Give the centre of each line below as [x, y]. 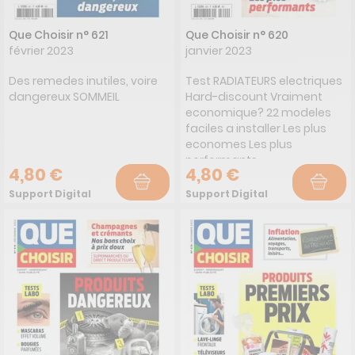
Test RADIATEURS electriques [264, 80]
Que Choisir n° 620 [237, 34]
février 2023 [41, 50]
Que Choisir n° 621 [59, 34]
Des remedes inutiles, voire [83, 80]
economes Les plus [239, 144]
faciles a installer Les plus [256, 128]
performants [221, 160]
